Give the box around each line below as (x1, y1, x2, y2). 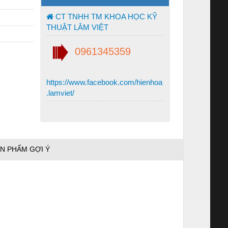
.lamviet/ (46, 88, 74, 97)
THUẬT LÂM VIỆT (46, 22, 108, 32)
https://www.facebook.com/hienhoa (46, 77, 162, 87)
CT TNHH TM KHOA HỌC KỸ (53, 12, 157, 21)
